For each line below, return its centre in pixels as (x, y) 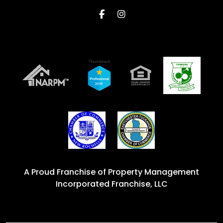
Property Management (154, 172)
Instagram (148, 13)
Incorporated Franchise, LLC (111, 184)
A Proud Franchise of (66, 172)
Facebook (126, 13)
